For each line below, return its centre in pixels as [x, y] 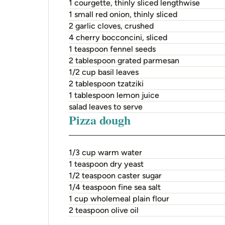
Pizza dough [100, 120]
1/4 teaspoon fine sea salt [115, 187]
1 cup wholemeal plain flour [119, 198]
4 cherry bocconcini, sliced [118, 38]
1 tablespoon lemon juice [114, 95]
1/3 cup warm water [105, 152]
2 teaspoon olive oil [104, 210]
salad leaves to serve [106, 107]
